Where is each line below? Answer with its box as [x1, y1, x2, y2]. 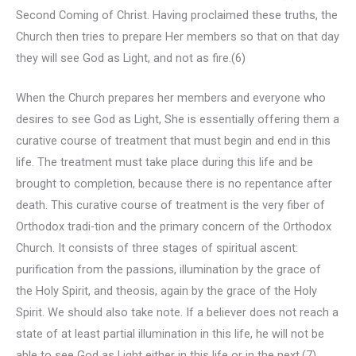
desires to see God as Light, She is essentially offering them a [16, 111, 339, 126]
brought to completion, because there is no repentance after [16, 176, 332, 191]
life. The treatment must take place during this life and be [16, 154, 313, 169]
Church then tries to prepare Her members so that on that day [16, 29, 339, 44]
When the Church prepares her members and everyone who [16, 90, 326, 105]
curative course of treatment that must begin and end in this [16, 133, 331, 148]
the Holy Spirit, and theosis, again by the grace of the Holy [16, 283, 317, 298]
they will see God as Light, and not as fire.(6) [16, 50, 246, 65]
